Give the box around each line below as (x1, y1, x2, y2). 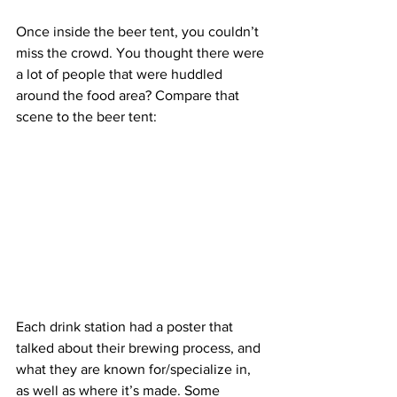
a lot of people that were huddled (16, 66, 226, 82)
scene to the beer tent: (16, 108, 157, 124)
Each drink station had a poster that (16, 318, 237, 334)
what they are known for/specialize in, (16, 361, 254, 377)
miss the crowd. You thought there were (16, 44, 268, 60)
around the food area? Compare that (16, 87, 243, 103)
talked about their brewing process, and (16, 339, 264, 355)
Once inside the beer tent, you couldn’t (16, 23, 262, 39)
